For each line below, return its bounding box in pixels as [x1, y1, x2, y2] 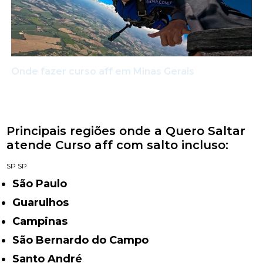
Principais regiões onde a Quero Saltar [6, 123, 246, 138]
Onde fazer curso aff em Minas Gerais [11, 65, 195, 77]
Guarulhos [21, 195, 69, 209]
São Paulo [19, 177, 68, 190]
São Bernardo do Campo [19, 233, 149, 247]
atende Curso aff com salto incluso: [6, 137, 229, 152]
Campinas [20, 214, 68, 228]
